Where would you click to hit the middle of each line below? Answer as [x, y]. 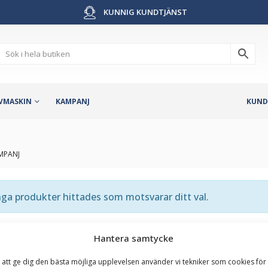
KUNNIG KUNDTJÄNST [144, 12]
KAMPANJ [73, 101]
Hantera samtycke [134, 238]
